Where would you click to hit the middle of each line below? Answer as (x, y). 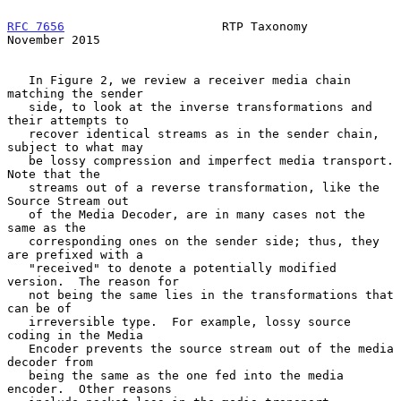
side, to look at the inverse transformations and (18, 107)
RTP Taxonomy (186, 26)
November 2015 (54, 39)
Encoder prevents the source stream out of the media (18, 348)
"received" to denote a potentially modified (18, 268)
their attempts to (68, 120)
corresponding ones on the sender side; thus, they (18, 241)
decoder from (50, 362)
